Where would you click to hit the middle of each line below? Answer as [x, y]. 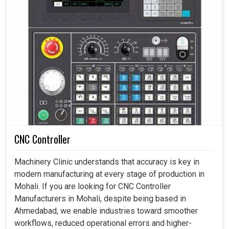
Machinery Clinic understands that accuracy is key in [107, 162]
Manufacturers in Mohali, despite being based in [100, 199]
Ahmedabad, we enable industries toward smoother [106, 211]
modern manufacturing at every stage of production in [109, 174]
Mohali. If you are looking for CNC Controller [93, 187]
